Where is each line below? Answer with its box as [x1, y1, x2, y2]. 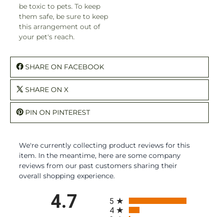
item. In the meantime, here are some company [19, 151, 181, 160]
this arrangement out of [19, 22, 100, 31]
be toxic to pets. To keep [19, 1, 100, 11]
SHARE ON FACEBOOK [25, 62, 104, 71]
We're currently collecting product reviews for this [19, 140, 190, 150]
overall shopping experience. [19, 171, 115, 180]
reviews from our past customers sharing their [19, 161, 177, 170]
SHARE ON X [25, 85, 68, 94]
